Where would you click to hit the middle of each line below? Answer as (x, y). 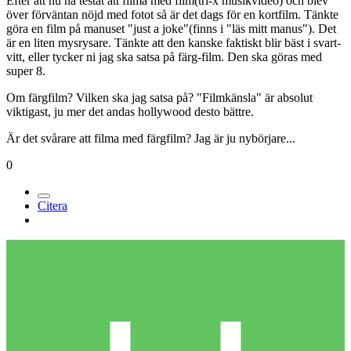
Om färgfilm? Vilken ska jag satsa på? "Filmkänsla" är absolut (159, 98)
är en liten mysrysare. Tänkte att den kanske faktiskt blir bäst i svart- (174, 43)
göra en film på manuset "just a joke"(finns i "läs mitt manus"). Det (171, 29)
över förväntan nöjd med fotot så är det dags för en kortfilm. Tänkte (172, 15)
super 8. (26, 71)
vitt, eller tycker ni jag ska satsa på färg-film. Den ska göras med (164, 57)
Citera (52, 206)
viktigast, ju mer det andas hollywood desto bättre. (130, 112)
